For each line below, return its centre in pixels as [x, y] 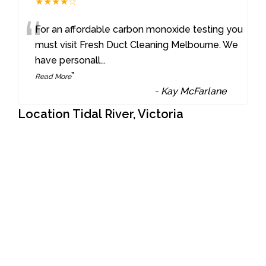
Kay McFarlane [194, 91]
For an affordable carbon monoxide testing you [139, 29]
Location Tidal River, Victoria [101, 114]
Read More [53, 76]
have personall [68, 60]
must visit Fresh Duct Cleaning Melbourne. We [137, 45]
